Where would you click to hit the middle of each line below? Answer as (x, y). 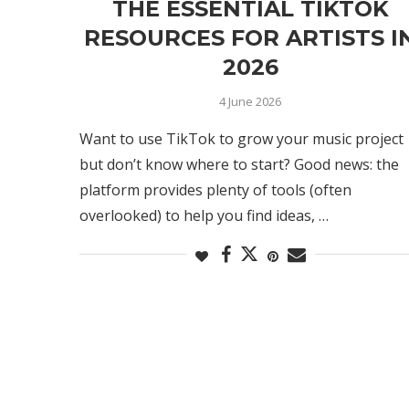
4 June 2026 (251, 101)
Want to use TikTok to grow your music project (241, 138)
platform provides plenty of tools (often (215, 189)
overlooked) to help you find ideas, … (204, 215)
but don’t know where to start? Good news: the (239, 164)
